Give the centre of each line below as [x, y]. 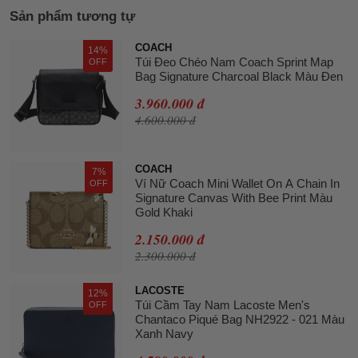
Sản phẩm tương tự [72, 16]
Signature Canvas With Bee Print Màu [234, 197]
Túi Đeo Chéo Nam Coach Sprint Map [234, 62]
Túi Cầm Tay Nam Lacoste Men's [223, 304]
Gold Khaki [164, 212]
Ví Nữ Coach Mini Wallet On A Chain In [237, 183]
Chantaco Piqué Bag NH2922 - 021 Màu [240, 319]
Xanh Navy [164, 333]
